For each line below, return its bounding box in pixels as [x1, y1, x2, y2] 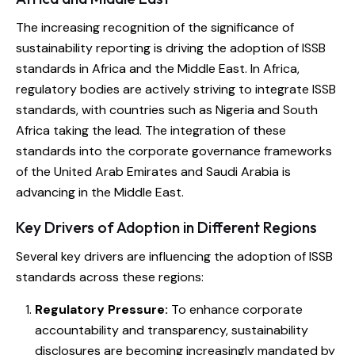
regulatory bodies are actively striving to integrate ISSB [16, 81, 336, 98]
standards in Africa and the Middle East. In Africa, [16, 60, 300, 78]
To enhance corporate [168, 301, 303, 319]
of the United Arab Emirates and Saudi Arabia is [16, 163, 291, 181]
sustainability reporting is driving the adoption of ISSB [16, 40, 326, 57]
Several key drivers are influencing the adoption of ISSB [16, 248, 333, 265]
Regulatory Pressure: [35, 301, 168, 319]
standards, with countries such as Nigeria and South [16, 101, 318, 119]
